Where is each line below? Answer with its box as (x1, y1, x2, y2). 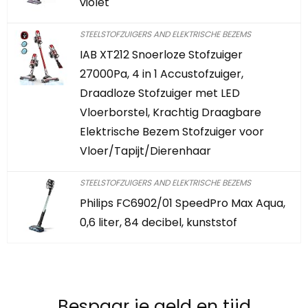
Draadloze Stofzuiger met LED (80, 85, 240, 101)
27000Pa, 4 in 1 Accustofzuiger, (80, 66, 243, 82)
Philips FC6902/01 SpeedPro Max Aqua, (80, 195, 285, 211)
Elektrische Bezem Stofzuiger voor (80, 124, 264, 140)
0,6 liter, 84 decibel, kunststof (80, 214, 237, 230)
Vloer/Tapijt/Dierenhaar (80, 143, 211, 159)
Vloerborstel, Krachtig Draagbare (80, 104, 261, 120)
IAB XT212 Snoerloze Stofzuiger (80, 47, 243, 63)
